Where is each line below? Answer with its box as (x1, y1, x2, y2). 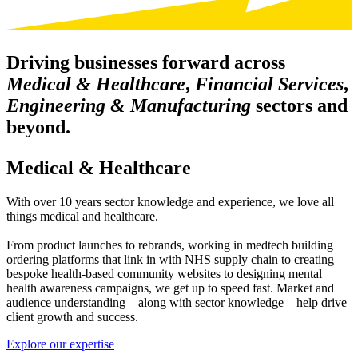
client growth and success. (6, 309, 138, 324)
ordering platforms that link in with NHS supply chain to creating (6, 252, 334, 266)
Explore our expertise (6, 336, 114, 351)
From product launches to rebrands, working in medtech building (6, 237, 333, 252)
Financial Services (195, 74, 344, 95)
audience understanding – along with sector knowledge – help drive (6, 295, 347, 309)
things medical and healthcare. (6, 209, 158, 223)
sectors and (251, 95, 348, 117)
